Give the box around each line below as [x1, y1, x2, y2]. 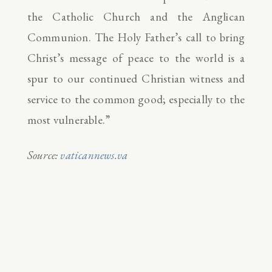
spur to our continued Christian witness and [27, 70, 245, 86]
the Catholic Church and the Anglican [27, 8, 245, 24]
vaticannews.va [60, 148, 128, 163]
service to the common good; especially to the [27, 91, 245, 107]
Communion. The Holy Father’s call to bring [27, 29, 245, 45]
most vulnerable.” [27, 112, 110, 127]
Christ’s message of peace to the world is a [27, 50, 245, 66]
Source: [27, 148, 61, 163]
